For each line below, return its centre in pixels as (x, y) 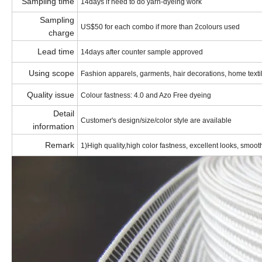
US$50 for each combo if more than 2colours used (160, 27)
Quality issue (51, 95)
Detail (64, 114)
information (54, 127)
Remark (60, 145)
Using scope (51, 73)
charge (61, 33)
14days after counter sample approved (142, 52)
